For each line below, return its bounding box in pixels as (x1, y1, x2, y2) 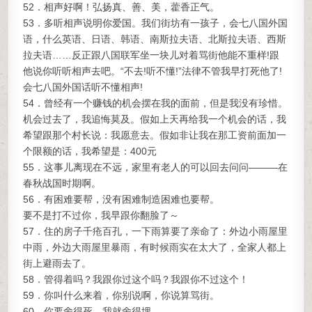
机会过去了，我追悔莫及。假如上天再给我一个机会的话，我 (23, 114, 287, 125)
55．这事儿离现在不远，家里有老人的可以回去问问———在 (23, 162, 288, 173)
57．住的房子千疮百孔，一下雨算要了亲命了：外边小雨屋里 (23, 226, 288, 237)
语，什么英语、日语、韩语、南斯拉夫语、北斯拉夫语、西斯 (23, 33, 287, 45)
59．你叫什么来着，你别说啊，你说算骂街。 (23, 290, 220, 301)
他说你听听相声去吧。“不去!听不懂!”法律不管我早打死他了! (23, 65, 283, 77)
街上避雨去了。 (23, 258, 92, 269)
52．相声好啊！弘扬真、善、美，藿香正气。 (23, 1, 220, 13)
